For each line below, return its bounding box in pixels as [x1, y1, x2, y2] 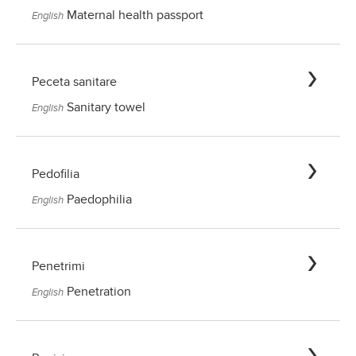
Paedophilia [67, 192, 132, 207]
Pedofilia [32, 167, 79, 182]
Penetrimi [32, 259, 85, 274]
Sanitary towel [67, 100, 145, 115]
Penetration [67, 284, 131, 300]
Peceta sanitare [32, 75, 117, 90]
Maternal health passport [67, 8, 203, 23]
